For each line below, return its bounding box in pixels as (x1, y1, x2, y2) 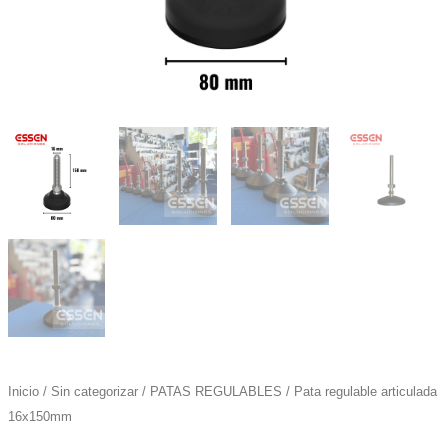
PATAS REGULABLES (149, 383, 282, 399)
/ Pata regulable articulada (281, 383, 437, 399)
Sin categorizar (50, 383, 138, 399)
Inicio (7, 383, 39, 399)
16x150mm (7, 408, 72, 424)
